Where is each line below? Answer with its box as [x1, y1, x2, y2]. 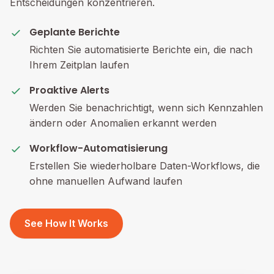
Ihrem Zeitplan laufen [29, 59, 129, 71]
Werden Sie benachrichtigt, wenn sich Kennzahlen [29, 102, 263, 114]
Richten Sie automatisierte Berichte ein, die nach [29, 43, 253, 56]
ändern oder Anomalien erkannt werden [29, 117, 217, 129]
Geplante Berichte [29, 25, 120, 39]
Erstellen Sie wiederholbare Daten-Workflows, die [29, 160, 260, 172]
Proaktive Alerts [29, 83, 109, 97]
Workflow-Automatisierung [29, 141, 168, 155]
